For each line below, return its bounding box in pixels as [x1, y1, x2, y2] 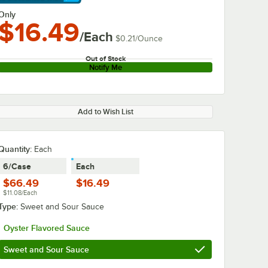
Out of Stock [85, 54, 126, 63]
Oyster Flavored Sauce [4, 223, 90, 233]
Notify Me [89, 63, 122, 72]
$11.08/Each [3, 189, 37, 196]
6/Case [3, 162, 31, 171]
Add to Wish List [77, 107, 133, 116]
